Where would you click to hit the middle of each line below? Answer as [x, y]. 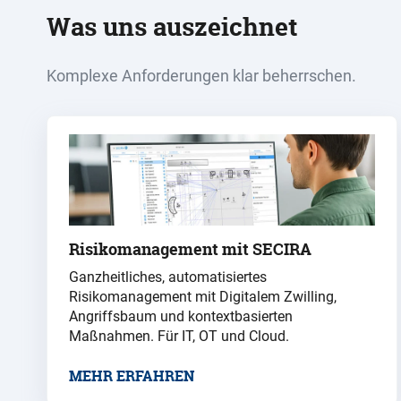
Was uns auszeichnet [172, 27]
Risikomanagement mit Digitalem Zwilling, [203, 297]
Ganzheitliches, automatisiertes [168, 277]
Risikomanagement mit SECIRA [190, 250]
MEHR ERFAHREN [132, 376]
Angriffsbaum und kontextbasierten [181, 317]
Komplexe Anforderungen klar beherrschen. [201, 75]
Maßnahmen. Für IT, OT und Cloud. [179, 337]
